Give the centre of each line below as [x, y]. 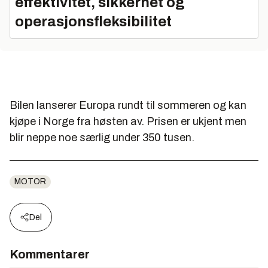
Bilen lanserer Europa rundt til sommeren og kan [128, 105]
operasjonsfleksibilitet [93, 21]
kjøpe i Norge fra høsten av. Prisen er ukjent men [128, 121]
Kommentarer [50, 254]
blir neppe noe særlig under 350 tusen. [102, 137]
